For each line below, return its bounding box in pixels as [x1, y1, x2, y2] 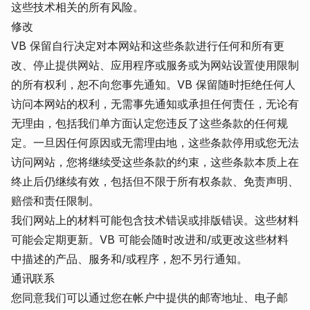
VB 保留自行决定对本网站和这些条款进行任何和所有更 [11, 39, 284, 53]
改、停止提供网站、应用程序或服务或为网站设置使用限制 [11, 58, 299, 72]
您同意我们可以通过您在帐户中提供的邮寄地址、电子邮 [11, 291, 288, 304]
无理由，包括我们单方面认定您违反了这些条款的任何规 [11, 116, 288, 130]
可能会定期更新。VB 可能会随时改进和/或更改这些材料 [11, 232, 289, 246]
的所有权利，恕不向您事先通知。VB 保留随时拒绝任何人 [11, 77, 295, 91]
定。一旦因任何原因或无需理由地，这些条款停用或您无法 [11, 136, 299, 149]
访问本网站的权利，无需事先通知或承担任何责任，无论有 [11, 97, 299, 111]
